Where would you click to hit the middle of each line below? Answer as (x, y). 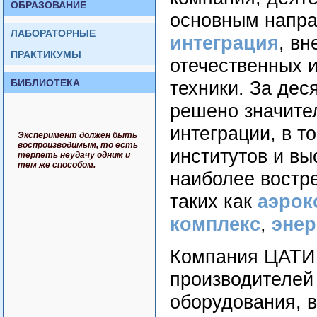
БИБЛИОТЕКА (45, 83)
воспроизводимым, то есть (78, 145)
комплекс (215, 225)
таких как (214, 202)
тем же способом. (57, 165)
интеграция (224, 44)
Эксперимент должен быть (77, 135)
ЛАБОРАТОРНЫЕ (53, 33)
